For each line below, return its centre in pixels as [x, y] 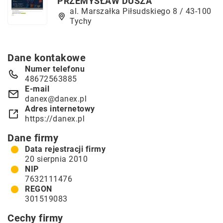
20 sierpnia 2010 [56, 159]
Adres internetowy [60, 109]
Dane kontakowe [47, 58]
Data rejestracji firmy [65, 149]
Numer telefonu [55, 69]
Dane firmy [33, 138]
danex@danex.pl [56, 99]
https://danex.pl [55, 119]
